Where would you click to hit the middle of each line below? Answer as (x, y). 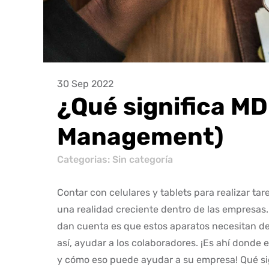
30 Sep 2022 (85, 83)
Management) (140, 136)
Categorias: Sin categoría (115, 159)
